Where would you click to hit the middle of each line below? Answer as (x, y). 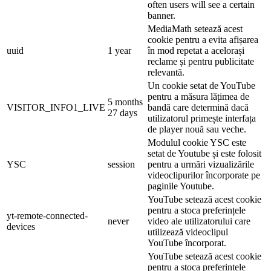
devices (21, 226)
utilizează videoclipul (188, 232)
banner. (162, 15)
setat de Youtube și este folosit (204, 153)
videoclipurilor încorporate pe (204, 175)
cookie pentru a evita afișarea (203, 39)
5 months (125, 102)
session (121, 164)
